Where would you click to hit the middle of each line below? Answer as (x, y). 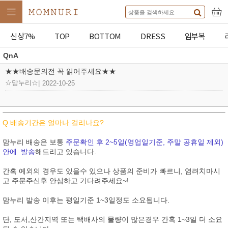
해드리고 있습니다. (66, 152)
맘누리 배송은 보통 (34, 142)
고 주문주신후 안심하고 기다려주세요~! (66, 181)
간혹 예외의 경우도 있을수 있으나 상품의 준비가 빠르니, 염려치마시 (111, 171)
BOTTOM (105, 36)
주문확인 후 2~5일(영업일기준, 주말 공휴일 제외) (145, 142)
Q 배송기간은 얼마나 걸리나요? (53, 123)
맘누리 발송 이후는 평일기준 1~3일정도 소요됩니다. (87, 200)
